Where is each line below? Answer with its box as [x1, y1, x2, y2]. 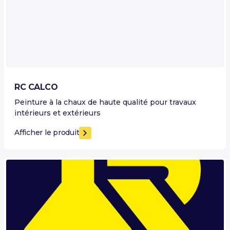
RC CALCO [14, 82, 57, 92]
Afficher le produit [14, 128, 80, 138]
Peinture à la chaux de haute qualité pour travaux [14, 97, 196, 107]
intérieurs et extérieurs [14, 108, 101, 118]
